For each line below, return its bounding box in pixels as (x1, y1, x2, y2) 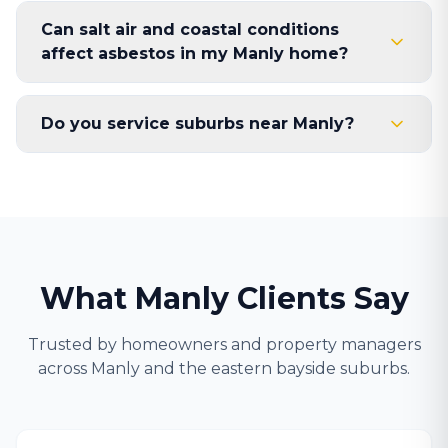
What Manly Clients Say (39, 280, 409, 317)
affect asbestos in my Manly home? (41, 44, 348, 63)
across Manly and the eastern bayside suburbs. (38, 359, 410, 378)
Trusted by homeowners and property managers (27, 335, 421, 354)
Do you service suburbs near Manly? (41, 114, 354, 133)
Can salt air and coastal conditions (41, 20, 339, 39)
